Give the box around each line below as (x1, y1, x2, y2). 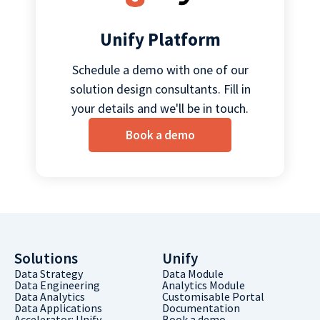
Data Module (161, 266, 224, 281)
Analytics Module (161, 278, 245, 292)
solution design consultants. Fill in (69, 81, 251, 97)
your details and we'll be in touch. (71, 100, 249, 116)
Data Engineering (14, 278, 100, 292)
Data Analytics (14, 289, 85, 304)
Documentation (161, 301, 240, 315)
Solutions (14, 249, 78, 268)
